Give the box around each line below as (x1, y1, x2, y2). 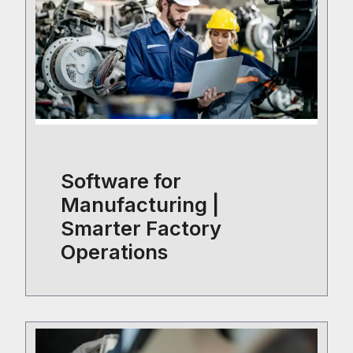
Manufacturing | (61, 192, 219, 217)
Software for (61, 169, 181, 194)
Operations (61, 240, 168, 265)
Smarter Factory (61, 216, 221, 241)
